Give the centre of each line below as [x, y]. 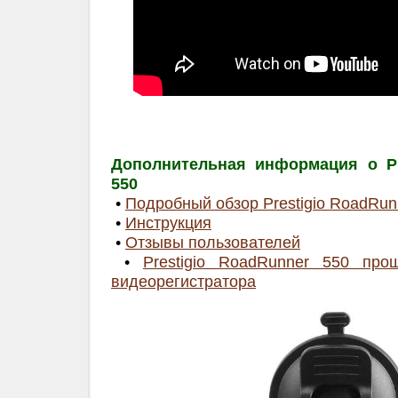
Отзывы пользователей [212, 243]
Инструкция [168, 223]
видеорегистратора [183, 282]
